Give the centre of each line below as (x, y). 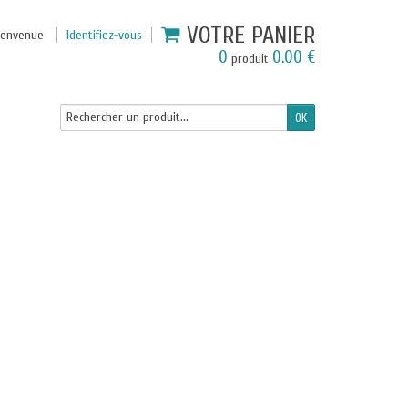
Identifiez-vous (104, 35)
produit (250, 59)
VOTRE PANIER (251, 36)
